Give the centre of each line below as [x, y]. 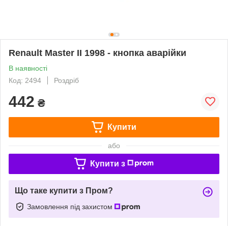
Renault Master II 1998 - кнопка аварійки [97, 53]
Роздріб [66, 80]
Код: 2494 [25, 80]
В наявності [28, 68]
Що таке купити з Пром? [64, 190]
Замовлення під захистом [71, 206]
